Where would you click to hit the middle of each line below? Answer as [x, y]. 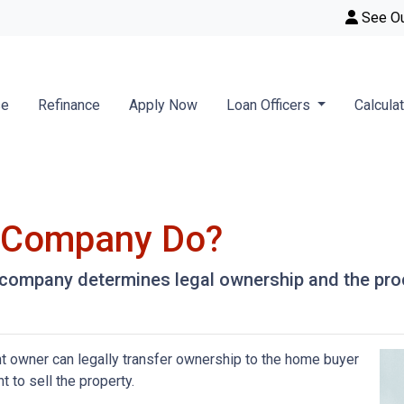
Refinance [69, 105]
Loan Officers [270, 105]
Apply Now [163, 105]
